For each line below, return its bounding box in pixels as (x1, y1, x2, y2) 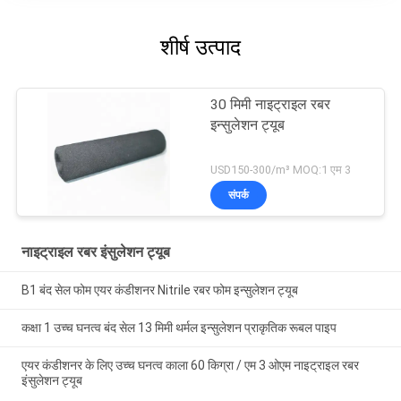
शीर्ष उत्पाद (160, 34, 241, 60)
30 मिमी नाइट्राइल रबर (210, 96, 331, 113)
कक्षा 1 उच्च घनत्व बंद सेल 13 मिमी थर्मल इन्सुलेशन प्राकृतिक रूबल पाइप (21, 320, 337, 336)
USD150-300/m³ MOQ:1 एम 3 (210, 163, 352, 177)
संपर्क (228, 189, 250, 202)
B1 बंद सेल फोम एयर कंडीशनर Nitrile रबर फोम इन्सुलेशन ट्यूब (21, 283, 298, 298)
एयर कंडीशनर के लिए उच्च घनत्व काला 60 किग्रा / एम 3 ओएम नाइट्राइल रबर (21, 357, 359, 372)
